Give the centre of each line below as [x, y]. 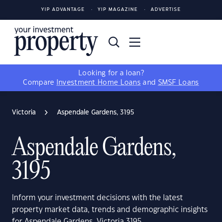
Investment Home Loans [99, 83]
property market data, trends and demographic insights [110, 210]
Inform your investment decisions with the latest [97, 198]
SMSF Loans [178, 83]
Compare [40, 83]
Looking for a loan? [111, 73]
